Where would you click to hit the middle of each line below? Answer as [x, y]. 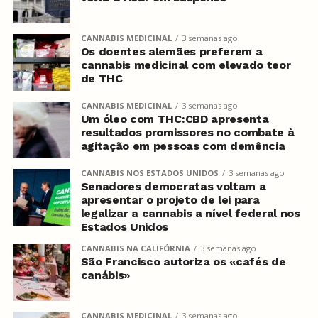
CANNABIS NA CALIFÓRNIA [135, 248]
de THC [102, 78]
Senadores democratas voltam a [173, 186]
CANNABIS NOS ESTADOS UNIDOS [149, 173]
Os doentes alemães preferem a [171, 51]
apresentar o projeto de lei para [170, 200]
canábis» [105, 275]
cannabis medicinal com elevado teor [186, 65]
